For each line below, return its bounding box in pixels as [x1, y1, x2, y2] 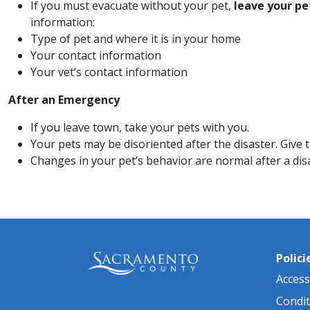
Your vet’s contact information [30, 64, 188, 80]
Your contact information [30, 47, 161, 63]
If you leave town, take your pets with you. [30, 119, 249, 135]
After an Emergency [8, 91, 120, 107]
